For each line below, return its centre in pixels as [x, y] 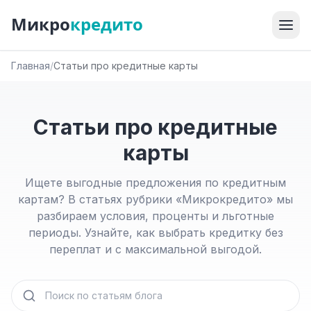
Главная [31, 66]
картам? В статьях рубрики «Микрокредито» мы [155, 199]
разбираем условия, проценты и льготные [155, 216]
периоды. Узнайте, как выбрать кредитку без [155, 233]
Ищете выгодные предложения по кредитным [155, 183]
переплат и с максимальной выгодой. [155, 249]
